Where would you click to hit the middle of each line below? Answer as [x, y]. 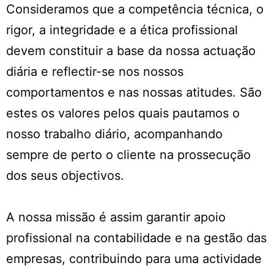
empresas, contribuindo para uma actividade [134, 259]
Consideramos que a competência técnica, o [135, 9]
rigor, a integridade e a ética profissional [122, 30]
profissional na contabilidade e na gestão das [136, 238]
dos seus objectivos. [65, 176]
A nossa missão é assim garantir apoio [116, 217]
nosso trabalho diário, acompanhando [114, 134]
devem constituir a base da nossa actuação [131, 51]
